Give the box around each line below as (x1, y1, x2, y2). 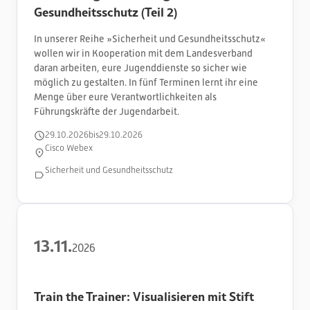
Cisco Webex (45, 143, 93, 154)
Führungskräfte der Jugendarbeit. (34, 106, 179, 117)
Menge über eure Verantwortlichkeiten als (34, 91, 217, 102)
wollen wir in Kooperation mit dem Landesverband (34, 48, 253, 59)
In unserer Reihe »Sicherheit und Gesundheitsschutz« (34, 33, 266, 44)
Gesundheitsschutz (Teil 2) (34, 3, 177, 21)
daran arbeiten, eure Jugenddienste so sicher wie (34, 62, 247, 73)
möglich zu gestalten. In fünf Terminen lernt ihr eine (34, 77, 258, 88)
